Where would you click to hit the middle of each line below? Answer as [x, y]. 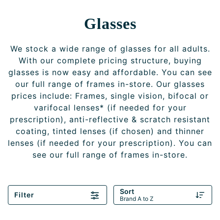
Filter [24, 195]
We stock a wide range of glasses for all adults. [110, 49]
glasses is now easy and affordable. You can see [110, 72]
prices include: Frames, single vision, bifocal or [110, 96]
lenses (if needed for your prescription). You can [110, 143]
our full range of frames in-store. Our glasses [110, 84]
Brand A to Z [137, 198]
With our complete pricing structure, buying [110, 60]
